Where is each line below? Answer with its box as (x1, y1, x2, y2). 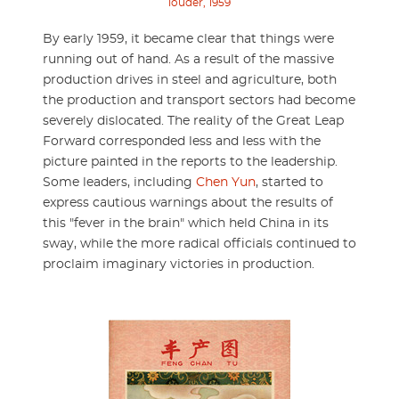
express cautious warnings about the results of (43, 196, 333, 209)
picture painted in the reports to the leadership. (43, 155, 338, 168)
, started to (256, 175, 323, 189)
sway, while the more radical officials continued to (43, 237, 356, 250)
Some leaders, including (43, 175, 196, 189)
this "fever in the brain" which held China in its (43, 216, 329, 230)
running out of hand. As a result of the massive (43, 53, 334, 66)
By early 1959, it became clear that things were (43, 32, 334, 45)
